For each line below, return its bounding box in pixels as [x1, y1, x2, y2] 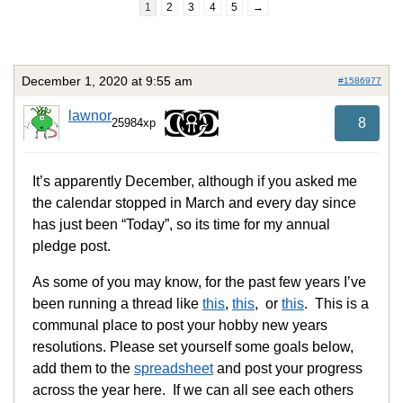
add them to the [32, 361, 134, 377]
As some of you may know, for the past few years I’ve [32, 274, 366, 291]
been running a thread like [32, 296, 202, 312]
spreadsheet [134, 361, 213, 377]
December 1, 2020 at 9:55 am [22, 73, 193, 88]
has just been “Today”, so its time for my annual [32, 217, 330, 233]
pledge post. [32, 238, 111, 255]
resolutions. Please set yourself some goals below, [32, 339, 354, 355]
